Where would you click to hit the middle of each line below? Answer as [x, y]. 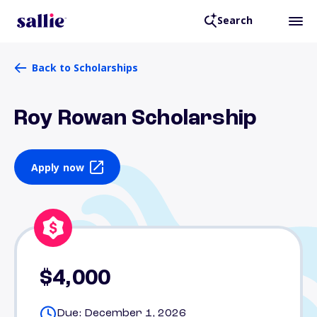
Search [235, 21]
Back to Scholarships [85, 68]
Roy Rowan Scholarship [136, 119]
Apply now [58, 167]
